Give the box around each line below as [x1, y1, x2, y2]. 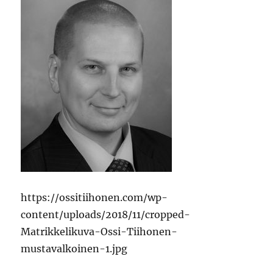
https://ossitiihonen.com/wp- [21, 191, 168, 204]
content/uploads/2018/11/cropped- [21, 208, 191, 221]
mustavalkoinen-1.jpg [21, 243, 128, 255]
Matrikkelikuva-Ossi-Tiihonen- [21, 225, 178, 238]
